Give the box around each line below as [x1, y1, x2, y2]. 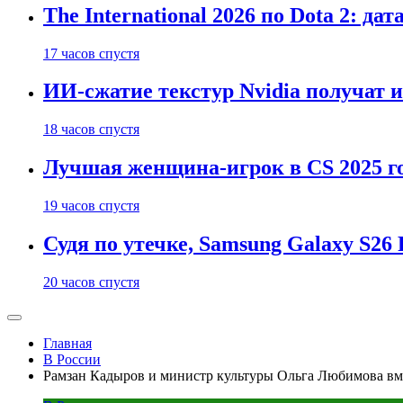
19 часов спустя [43, 198, 139, 214]
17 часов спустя [43, 45, 139, 61]
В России [43, 352, 101, 367]
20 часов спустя [43, 274, 139, 290]
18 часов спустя [43, 121, 139, 138]
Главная [43, 336, 92, 351]
